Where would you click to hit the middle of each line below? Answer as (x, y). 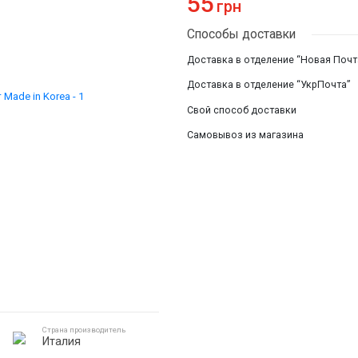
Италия (61, 342)
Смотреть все (118, 12)
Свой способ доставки (241, 110)
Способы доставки (241, 34)
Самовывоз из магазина (245, 135)
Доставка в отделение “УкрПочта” (268, 85)
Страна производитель (84, 330)
